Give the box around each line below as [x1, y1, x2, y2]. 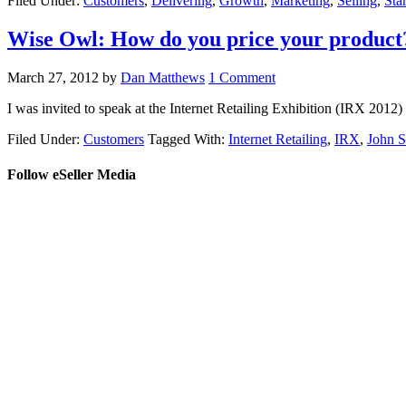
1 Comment [208, 69, 275, 85]
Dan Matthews [121, 69, 205, 85]
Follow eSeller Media [7, 167, 136, 183]
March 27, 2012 [7, 69, 99, 85]
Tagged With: [148, 130, 228, 147]
